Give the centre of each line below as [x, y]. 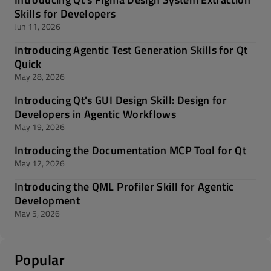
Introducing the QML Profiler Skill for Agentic [124, 187]
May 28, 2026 [40, 77]
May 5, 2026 [37, 213]
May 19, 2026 [40, 127]
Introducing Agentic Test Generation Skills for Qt [131, 50]
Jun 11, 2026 [38, 26]
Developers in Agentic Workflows [96, 114]
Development [47, 201]
